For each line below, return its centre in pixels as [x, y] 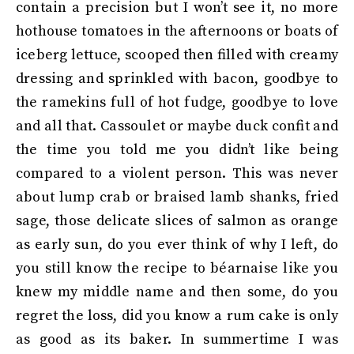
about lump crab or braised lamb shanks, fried [177, 197]
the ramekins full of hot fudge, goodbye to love [177, 102]
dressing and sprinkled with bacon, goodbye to [177, 79]
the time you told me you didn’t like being [177, 150]
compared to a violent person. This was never [177, 173]
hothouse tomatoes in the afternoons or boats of [177, 31]
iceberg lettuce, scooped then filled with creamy [177, 55]
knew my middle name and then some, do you [177, 292]
